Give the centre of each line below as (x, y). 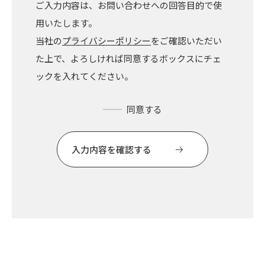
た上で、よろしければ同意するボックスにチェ (128, 58)
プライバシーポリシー (106, 40)
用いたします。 (66, 22)
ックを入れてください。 (84, 76)
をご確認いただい (186, 40)
